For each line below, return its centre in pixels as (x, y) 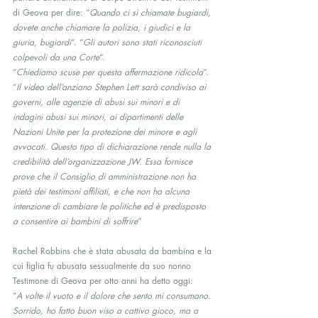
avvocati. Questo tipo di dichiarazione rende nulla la (113, 147)
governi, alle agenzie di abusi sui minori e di (98, 102)
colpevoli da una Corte (56, 57)
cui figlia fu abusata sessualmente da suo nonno (103, 266)
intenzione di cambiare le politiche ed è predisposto (111, 206)
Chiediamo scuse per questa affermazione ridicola (110, 72)
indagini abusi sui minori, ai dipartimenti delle (99, 117)
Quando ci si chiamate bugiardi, (152, 12)
